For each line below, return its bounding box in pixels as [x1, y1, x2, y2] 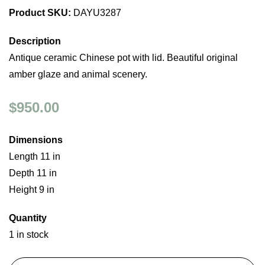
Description [9, 36, 61, 46]
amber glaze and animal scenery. [9, 69, 147, 79]
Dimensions [9, 135, 63, 145]
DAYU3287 [71, 8, 121, 18]
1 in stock [9, 230, 49, 240]
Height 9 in [9, 185, 54, 195]
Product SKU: [9, 8, 71, 18]
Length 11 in [9, 151, 60, 161]
